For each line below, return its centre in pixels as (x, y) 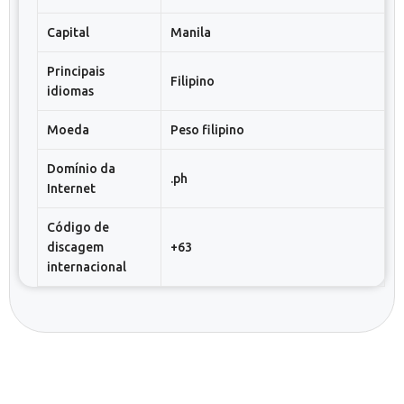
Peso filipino (207, 130)
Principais (76, 71)
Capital (68, 32)
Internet (71, 188)
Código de (78, 227)
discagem (75, 247)
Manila (191, 32)
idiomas (70, 91)
